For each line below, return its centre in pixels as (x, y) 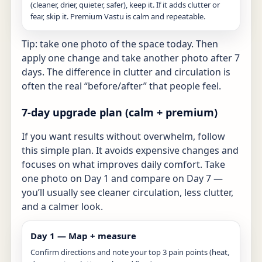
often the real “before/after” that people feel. (121, 86)
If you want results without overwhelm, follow (123, 136)
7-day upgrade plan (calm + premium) (120, 112)
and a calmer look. (62, 206)
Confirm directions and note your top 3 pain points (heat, (130, 252)
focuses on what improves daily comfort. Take (123, 164)
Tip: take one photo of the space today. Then (120, 44)
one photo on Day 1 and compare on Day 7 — (122, 178)
